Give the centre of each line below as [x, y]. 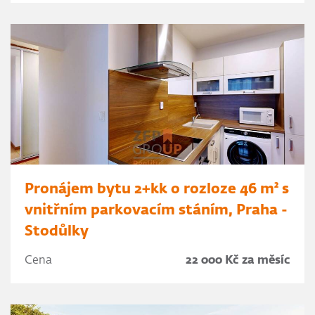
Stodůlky [57, 231]
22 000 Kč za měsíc [238, 261]
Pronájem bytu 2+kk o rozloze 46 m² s [157, 189]
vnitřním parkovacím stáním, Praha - [156, 210]
